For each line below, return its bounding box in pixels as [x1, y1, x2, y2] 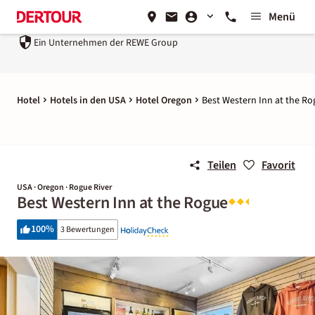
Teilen [207, 157, 236, 173]
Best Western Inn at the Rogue [17, 191, 229, 215]
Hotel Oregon [136, 94, 192, 108]
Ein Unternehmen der [34, 35, 124, 50]
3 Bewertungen [60, 224, 115, 236]
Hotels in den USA [50, 94, 126, 108]
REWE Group [126, 35, 178, 50]
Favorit [262, 157, 295, 173]
